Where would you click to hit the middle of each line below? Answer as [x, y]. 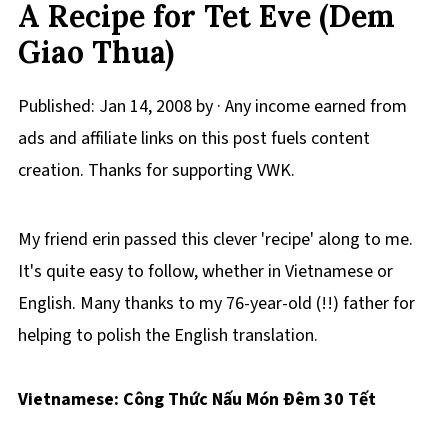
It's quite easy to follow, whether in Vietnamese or [205, 271]
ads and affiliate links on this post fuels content [193, 138]
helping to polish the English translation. [167, 335]
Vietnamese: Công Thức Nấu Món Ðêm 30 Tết [196, 399]
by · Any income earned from [299, 106]
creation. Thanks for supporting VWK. [156, 170]
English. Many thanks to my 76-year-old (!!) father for [216, 303]
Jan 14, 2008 [145, 106]
